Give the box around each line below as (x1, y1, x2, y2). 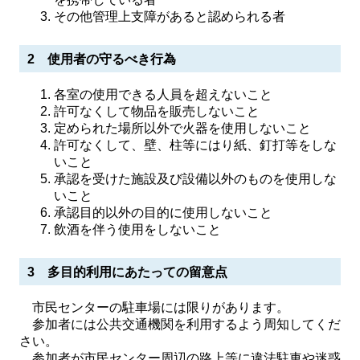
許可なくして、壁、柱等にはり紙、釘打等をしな (54, 138, 337, 152)
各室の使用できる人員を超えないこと (54, 88, 273, 101)
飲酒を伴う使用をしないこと (54, 223, 222, 236)
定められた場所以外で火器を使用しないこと (54, 121, 312, 135)
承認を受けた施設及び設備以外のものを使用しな (54, 172, 337, 186)
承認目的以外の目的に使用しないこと (54, 206, 273, 219)
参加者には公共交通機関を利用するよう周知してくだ (19, 317, 341, 331)
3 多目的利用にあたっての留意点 (27, 265, 227, 279)
